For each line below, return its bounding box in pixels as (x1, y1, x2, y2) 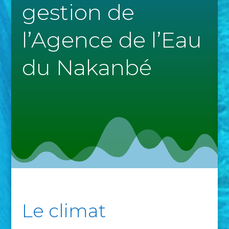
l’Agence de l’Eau (21, 27, 202, 53)
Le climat (21, 199, 106, 222)
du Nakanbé (21, 54, 152, 81)
